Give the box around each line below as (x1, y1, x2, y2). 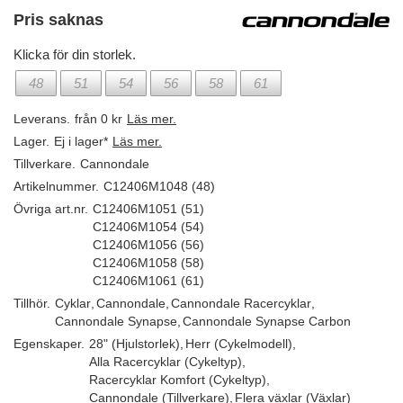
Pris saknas (13, 11, 103, 29)
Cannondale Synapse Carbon (183, 314, 351, 328)
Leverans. (13, 112, 70, 126)
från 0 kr (75, 112, 122, 126)
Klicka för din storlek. (13, 47, 136, 62)
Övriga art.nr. (13, 201, 88, 216)
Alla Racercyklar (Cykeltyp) (89, 354, 242, 369)
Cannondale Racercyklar (171, 296, 311, 310)
